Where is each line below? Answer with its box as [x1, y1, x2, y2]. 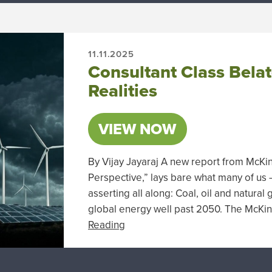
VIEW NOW [98, 117, 177, 140]
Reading [88, 217, 126, 233]
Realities [88, 78, 158, 104]
